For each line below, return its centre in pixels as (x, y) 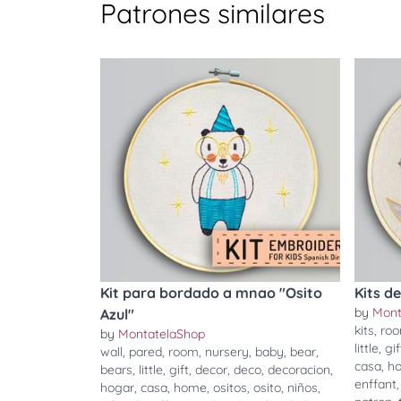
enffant (375, 384)
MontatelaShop (162, 334)
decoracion (299, 370)
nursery (227, 352)
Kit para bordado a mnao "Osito (211, 293)
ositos (230, 388)
